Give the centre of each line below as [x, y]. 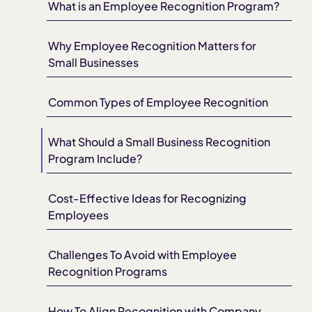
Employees [79, 215]
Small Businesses [94, 63]
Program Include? [95, 159]
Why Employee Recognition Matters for [153, 46]
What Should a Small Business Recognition [159, 142]
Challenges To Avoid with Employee [143, 255]
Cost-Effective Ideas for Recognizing [148, 198]
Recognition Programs [108, 272]
